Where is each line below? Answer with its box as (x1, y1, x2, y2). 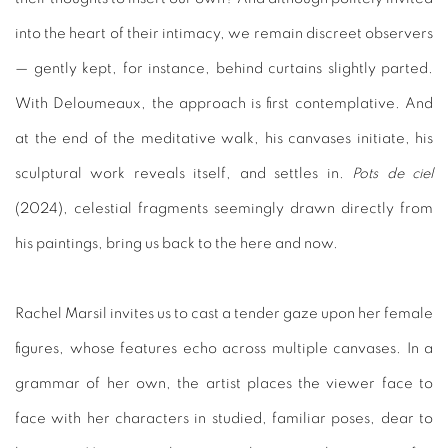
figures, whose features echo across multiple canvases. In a (15, 340, 433, 356)
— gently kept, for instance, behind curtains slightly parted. (15, 60, 433, 76)
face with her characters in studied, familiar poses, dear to (15, 410, 433, 426)
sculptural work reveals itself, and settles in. (15, 165, 353, 181)
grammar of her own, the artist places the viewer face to (15, 375, 433, 391)
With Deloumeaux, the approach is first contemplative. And (15, 95, 433, 111)
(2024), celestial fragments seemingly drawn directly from (15, 200, 433, 216)
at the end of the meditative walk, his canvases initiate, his (15, 130, 433, 146)
